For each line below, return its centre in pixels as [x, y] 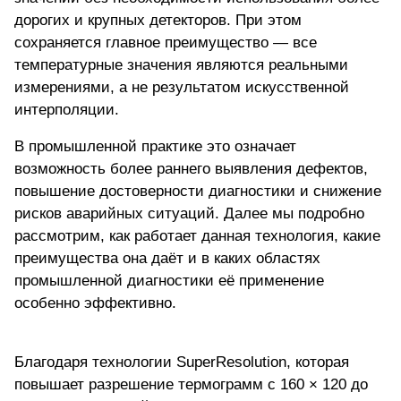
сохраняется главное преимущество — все [166, 43]
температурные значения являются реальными [181, 65]
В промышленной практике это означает [155, 147]
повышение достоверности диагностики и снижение [198, 192]
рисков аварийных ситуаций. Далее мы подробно [189, 214]
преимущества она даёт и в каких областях [167, 259]
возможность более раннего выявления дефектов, [191, 169]
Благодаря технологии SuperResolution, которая [182, 363]
